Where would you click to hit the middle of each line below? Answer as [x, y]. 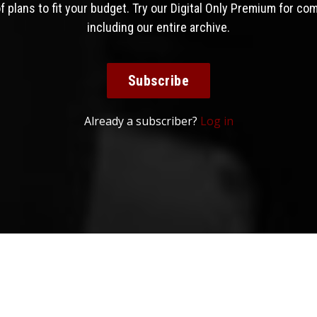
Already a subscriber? [142, 121]
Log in [217, 121]
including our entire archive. [158, 27]
